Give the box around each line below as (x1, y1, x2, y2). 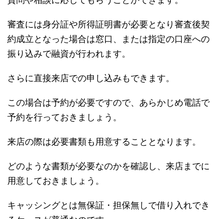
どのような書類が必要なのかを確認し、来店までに (7, 161, 210, 172)
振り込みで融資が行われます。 (7, 48, 131, 59)
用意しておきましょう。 (7, 175, 104, 186)
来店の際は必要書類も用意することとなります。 (7, 136, 201, 147)
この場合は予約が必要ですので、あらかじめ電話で (7, 97, 210, 108)
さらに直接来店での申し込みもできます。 (7, 73, 175, 84)
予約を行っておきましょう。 (7, 112, 122, 123)
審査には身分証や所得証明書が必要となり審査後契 (7, 19, 210, 30)
